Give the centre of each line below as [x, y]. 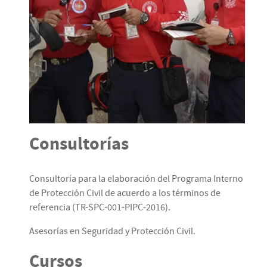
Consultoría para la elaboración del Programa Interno [136, 179]
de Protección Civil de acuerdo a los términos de [125, 193]
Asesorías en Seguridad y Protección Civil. [112, 231]
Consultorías [79, 144]
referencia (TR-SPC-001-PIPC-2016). [100, 207]
